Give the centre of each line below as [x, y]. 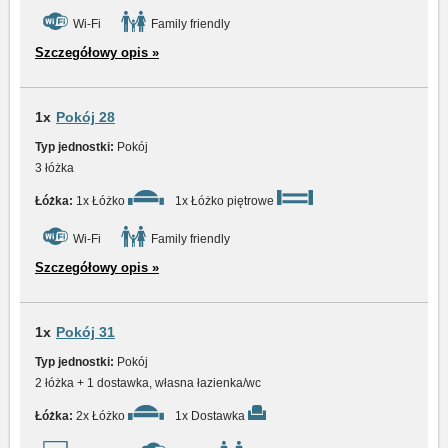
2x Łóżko [100, 416]
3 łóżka [54, 168]
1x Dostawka [210, 416]
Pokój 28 [85, 117]
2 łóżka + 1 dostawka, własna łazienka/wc [148, 383]
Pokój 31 [85, 332]
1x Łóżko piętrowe [224, 201]
